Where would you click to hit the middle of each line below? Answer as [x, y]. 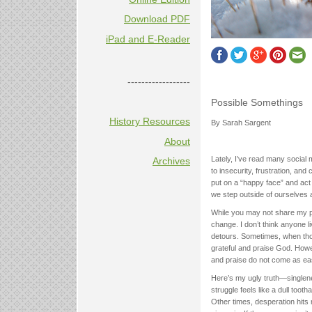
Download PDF [157, 19]
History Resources [150, 122]
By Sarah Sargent [241, 122]
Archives [171, 161]
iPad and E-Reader [148, 39]
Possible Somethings [257, 103]
